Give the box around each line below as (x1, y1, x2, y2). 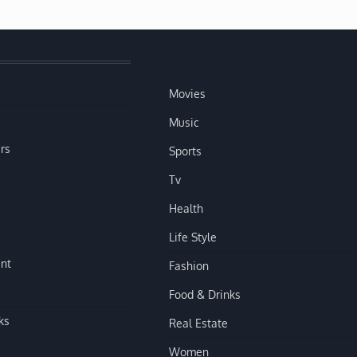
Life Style (169, 229, 217, 244)
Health (169, 200, 203, 215)
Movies (169, 85, 206, 100)
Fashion (169, 257, 209, 273)
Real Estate (169, 315, 228, 330)
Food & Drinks (169, 286, 241, 301)
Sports (169, 143, 202, 158)
